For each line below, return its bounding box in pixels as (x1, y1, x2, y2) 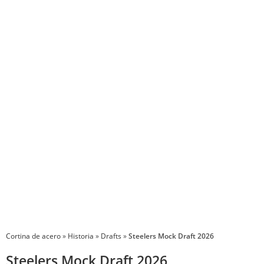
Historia (68, 230, 94, 240)
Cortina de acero (6, 230, 61, 240)
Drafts (101, 230, 121, 240)
